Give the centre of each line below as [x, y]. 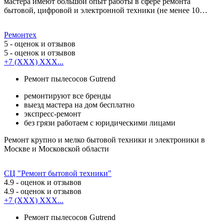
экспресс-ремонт [52, 113]
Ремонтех [20, 34]
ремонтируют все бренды [67, 95]
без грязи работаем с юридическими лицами [100, 122]
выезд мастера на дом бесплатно [79, 104]
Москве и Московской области [56, 148]
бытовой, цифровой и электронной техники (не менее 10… [106, 10]
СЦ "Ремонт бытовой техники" [58, 173]
